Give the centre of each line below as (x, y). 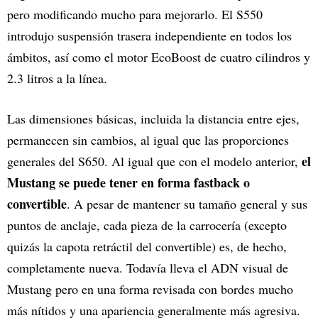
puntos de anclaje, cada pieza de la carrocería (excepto (147, 225)
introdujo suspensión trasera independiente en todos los (149, 36)
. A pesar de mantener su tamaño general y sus (187, 204)
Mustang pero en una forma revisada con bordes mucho (150, 289)
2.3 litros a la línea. (57, 78)
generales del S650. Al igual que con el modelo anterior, (154, 161)
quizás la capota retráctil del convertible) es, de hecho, (147, 247)
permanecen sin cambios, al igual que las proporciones (148, 140)
